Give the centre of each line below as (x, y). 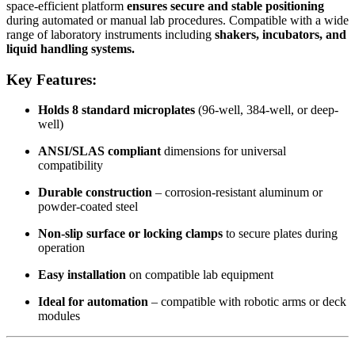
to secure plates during (280, 234)
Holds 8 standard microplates (116, 110)
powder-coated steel (88, 207)
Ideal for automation (93, 302)
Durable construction (95, 193)
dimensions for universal (223, 151)
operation (61, 248)
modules (59, 316)
